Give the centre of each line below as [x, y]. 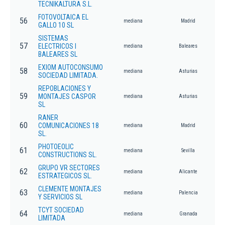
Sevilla [188, 151]
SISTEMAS [53, 38]
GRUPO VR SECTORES [69, 168]
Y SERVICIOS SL [60, 197]
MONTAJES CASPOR [67, 97]
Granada [188, 214]
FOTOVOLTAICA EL [63, 17]
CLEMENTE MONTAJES [70, 189]
